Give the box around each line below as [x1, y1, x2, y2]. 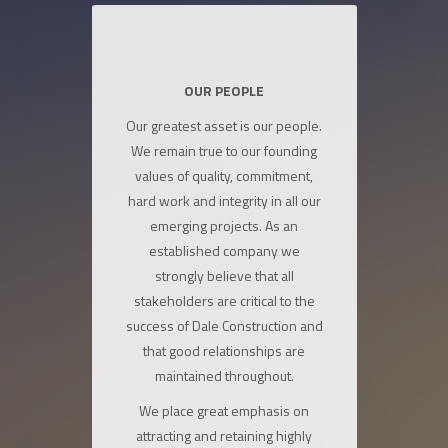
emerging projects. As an [150, 215, 298, 236]
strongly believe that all [154, 265, 294, 286]
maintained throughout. [154, 365, 294, 386]
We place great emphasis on [139, 400, 309, 421]
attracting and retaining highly [136, 425, 312, 446]
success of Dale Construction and [125, 315, 323, 336]
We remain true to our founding [131, 140, 317, 161]
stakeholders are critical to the [133, 290, 315, 311]
